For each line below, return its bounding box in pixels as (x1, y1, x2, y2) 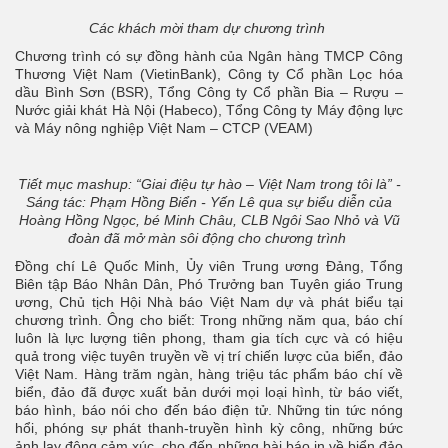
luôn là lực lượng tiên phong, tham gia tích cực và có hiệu (15, 330, 403, 347)
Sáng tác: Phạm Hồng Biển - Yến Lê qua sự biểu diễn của (26, 194, 392, 211)
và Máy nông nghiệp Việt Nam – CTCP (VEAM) (15, 120, 313, 137)
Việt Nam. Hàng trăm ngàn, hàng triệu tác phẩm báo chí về (15, 366, 403, 383)
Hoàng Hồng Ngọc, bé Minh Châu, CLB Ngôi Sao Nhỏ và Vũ (18, 212, 400, 229)
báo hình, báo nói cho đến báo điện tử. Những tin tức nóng (15, 402, 403, 419)
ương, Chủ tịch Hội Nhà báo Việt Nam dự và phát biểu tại (15, 294, 403, 311)
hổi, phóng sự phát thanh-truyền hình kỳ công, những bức (15, 420, 403, 437)
